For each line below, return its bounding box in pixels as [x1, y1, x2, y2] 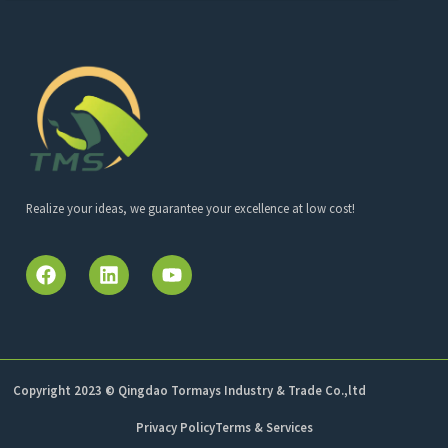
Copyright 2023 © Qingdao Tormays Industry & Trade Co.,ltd [12, 382, 366, 399]
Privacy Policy [135, 418, 215, 435]
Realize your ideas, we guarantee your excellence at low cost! [25, 200, 355, 217]
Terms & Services [214, 418, 313, 435]
